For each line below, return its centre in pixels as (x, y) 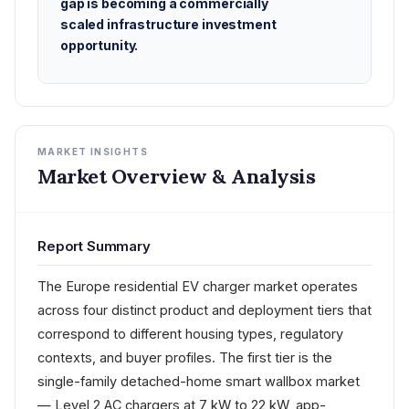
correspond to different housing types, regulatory (190, 334)
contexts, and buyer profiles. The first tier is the (185, 357)
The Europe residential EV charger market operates (198, 286)
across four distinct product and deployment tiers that (204, 310)
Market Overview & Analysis (177, 176)
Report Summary (94, 246)
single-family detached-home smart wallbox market (199, 381)
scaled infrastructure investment (168, 24)
